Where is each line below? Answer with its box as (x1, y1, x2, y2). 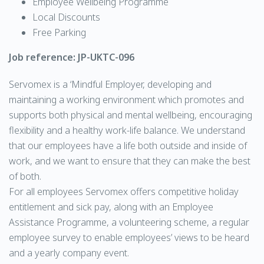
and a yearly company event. (9, 246, 129, 259)
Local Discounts (32, 11, 100, 24)
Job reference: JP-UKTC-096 (9, 51, 134, 64)
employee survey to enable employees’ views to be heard (9, 231, 249, 244)
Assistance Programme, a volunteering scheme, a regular (9, 216, 249, 229)
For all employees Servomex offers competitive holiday (9, 185, 239, 198)
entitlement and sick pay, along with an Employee (9, 200, 213, 213)
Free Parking (32, 26, 86, 39)
